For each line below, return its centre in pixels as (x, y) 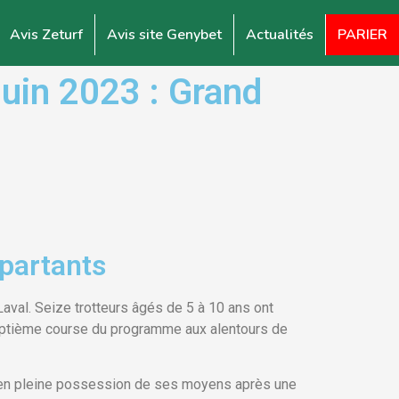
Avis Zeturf (46, 35)
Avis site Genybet (164, 35)
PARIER (362, 35)
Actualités (280, 35)
